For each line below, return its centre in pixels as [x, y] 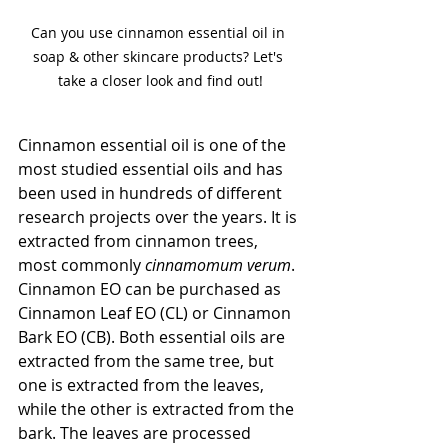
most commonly [81, 264]
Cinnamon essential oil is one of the [154, 144]
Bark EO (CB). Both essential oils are [153, 336]
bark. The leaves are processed [136, 432]
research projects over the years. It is [159, 216]
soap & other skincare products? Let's [160, 56]
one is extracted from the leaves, [143, 384]
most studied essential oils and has [152, 168]
